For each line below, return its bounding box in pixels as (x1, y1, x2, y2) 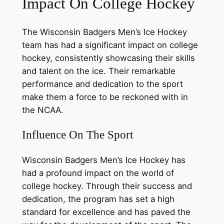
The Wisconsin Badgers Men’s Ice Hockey (21, 27, 187, 37)
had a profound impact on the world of (21, 167, 174, 178)
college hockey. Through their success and (21, 180, 192, 191)
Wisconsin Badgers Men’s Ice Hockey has (21, 154, 185, 165)
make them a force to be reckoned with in (21, 92, 188, 102)
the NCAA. (21, 105, 63, 115)
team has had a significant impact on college (21, 40, 198, 50)
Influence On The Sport (21, 128, 133, 141)
